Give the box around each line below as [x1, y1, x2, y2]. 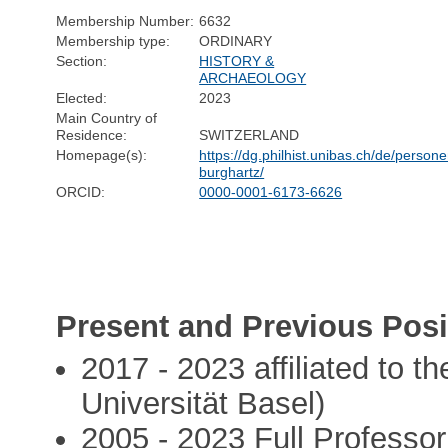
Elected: [56, 89, 108, 106]
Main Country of [56, 109, 158, 126]
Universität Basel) [81, 385, 326, 421]
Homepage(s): [56, 146, 148, 163]
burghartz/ [199, 163, 265, 180]
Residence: [56, 126, 128, 143]
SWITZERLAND [199, 126, 300, 143]
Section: [56, 52, 108, 69]
